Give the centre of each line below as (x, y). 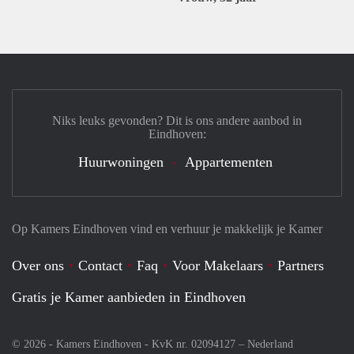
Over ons (38, 265)
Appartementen (229, 162)
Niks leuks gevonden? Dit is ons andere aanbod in (177, 121)
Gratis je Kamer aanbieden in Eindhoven (129, 297)
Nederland (270, 344)
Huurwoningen (121, 162)
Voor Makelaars (218, 265)
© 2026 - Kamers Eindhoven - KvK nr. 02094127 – (130, 344)
